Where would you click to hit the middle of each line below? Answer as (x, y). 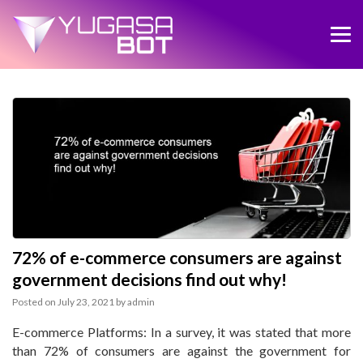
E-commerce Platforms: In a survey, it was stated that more (181, 332)
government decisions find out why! (149, 280)
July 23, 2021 (86, 302)
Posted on (34, 302)
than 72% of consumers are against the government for (181, 351)
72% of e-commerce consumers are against (177, 258)
